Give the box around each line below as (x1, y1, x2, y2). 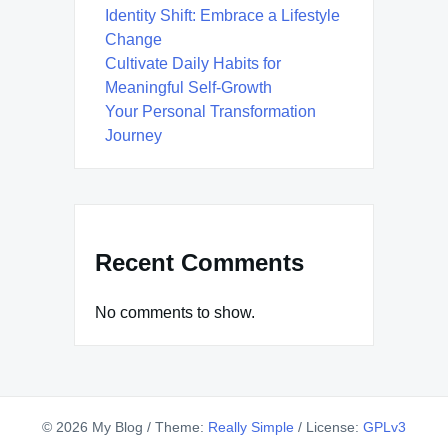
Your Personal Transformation (105, 103, 316, 121)
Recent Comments (95, 249, 304, 277)
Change (105, 31, 162, 49)
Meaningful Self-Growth (105, 79, 272, 97)
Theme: (155, 418, 208, 435)
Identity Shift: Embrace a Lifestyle (105, 7, 340, 25)
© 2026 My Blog (42, 418, 143, 435)
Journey (105, 127, 162, 145)
